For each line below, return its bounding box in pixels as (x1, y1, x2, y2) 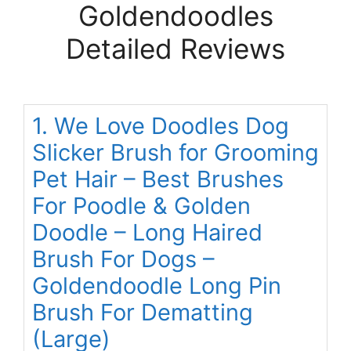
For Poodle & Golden (32, 192, 251, 220)
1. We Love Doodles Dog (32, 112, 289, 140)
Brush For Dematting (32, 299, 253, 327)
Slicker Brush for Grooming (32, 139, 319, 167)
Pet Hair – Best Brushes (32, 165, 284, 194)
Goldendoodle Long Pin (32, 272, 281, 300)
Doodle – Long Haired (32, 219, 262, 247)
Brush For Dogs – (32, 245, 215, 273)
